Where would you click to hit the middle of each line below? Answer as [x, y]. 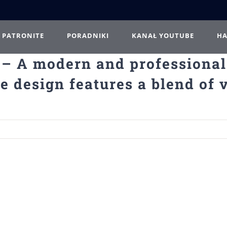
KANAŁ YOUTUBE [163, 35]
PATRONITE [23, 35]
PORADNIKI [88, 35]
